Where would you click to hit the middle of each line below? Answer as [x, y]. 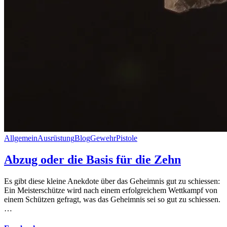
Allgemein [21, 138]
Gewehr [103, 138]
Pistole [127, 138]
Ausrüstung [56, 138]
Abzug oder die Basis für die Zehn [92, 160]
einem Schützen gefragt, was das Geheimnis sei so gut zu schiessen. [112, 199]
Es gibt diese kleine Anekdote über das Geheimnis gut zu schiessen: [112, 181]
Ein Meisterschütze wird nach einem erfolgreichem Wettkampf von [111, 190]
